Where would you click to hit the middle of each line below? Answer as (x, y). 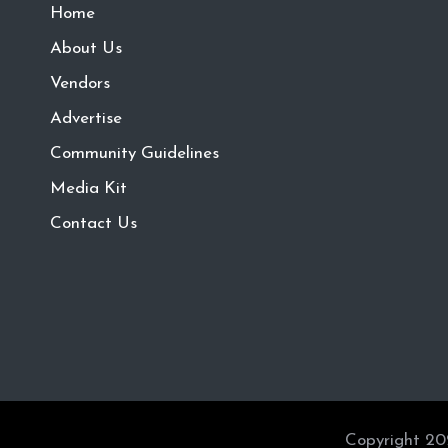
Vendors (80, 83)
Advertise (86, 118)
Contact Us (93, 223)
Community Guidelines (134, 153)
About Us (86, 48)
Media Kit (88, 188)
